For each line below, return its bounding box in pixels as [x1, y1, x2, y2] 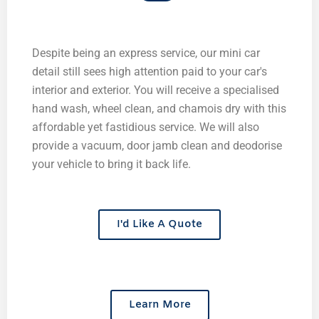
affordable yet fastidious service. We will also [32, 120, 259, 134]
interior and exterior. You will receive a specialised [32, 83, 279, 97]
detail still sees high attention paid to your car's [32, 64, 267, 78]
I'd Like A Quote [117, 217, 202, 232]
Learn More [128, 298, 191, 313]
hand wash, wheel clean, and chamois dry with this [32, 101, 286, 115]
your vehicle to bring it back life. [32, 157, 191, 171]
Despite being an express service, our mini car [32, 46, 260, 60]
